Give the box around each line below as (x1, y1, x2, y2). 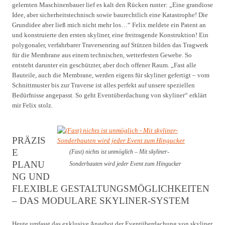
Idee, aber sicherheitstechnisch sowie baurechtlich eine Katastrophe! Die (12, 11, 208, 19)
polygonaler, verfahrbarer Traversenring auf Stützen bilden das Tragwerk (12, 41, 208, 49)
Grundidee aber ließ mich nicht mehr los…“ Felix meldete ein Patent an (12, 21, 206, 29)
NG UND (12, 171, 50, 182)
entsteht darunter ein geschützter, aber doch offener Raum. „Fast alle (12, 61, 196, 69)
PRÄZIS (12, 135, 46, 146)
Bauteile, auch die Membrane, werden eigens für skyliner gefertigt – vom (12, 71, 209, 79)
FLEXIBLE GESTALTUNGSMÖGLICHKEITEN (12, 183, 209, 194)
